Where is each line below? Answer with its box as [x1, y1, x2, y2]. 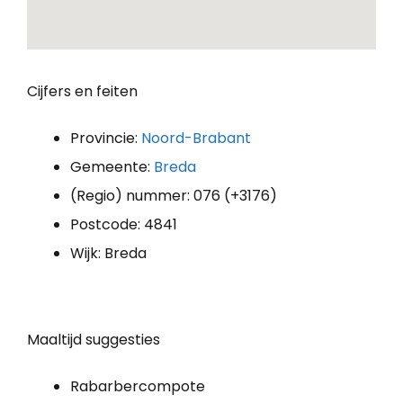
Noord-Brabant [141, 127, 251, 148]
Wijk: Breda [70, 242, 147, 264]
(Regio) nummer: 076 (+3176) [70, 184, 277, 206]
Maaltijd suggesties [27, 328, 160, 350]
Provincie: [70, 127, 141, 148]
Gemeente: [70, 156, 154, 177]
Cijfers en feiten [27, 80, 138, 102]
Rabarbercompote [70, 375, 205, 397]
